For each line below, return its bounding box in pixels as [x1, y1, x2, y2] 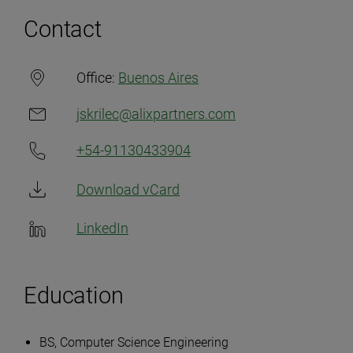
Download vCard [76, 180, 180, 198]
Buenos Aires [118, 69, 199, 86]
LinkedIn [76, 220, 128, 236]
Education [24, 282, 124, 309]
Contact [24, 16, 102, 43]
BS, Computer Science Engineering [39, 335, 229, 350]
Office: [76, 69, 115, 86]
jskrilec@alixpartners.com [76, 106, 236, 122]
